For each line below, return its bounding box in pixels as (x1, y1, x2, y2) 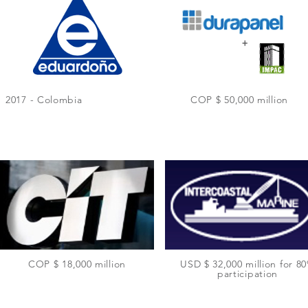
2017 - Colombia (5, 93, 82, 106)
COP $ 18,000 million (28, 258, 126, 270)
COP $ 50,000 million (190, 93, 288, 106)
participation (217, 267, 278, 280)
